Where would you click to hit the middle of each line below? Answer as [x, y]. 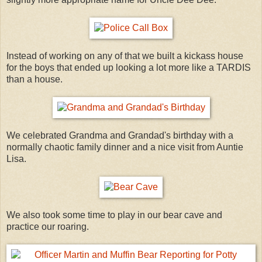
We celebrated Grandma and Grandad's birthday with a [120, 135]
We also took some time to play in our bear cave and [114, 215]
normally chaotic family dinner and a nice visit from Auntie [125, 147]
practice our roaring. [48, 226]
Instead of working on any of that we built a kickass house [125, 56]
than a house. [35, 79]
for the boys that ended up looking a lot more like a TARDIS [129, 67]
